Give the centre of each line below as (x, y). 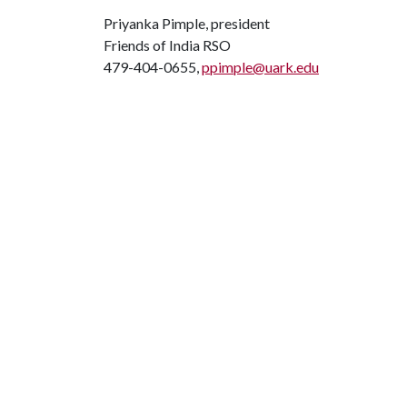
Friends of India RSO (167, 45)
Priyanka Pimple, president (187, 23)
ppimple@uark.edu (260, 67)
